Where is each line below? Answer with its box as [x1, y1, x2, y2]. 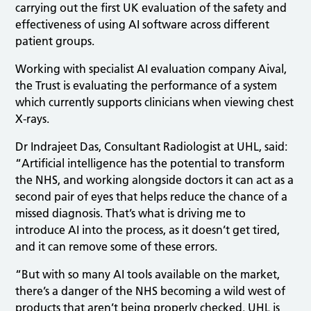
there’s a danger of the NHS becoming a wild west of [15, 283, 286, 298]
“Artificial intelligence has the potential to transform [15, 155, 285, 170]
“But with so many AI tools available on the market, [15, 267, 280, 281]
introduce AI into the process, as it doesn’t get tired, [15, 222, 280, 237]
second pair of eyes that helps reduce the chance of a [15, 189, 288, 203]
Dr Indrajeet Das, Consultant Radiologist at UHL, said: [15, 139, 288, 153]
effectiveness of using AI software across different [15, 17, 270, 31]
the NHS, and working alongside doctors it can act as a [15, 172, 294, 187]
